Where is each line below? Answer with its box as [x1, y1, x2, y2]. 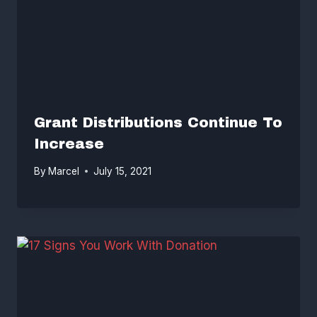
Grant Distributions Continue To [34, 114, 282, 130]
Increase [34, 135, 104, 151]
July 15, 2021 [93, 165, 152, 177]
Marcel [48, 165, 80, 177]
